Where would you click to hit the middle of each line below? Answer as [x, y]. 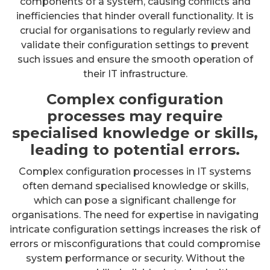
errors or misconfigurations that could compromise [135, 243]
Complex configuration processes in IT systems [135, 171]
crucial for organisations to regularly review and [135, 30]
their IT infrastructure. [135, 74]
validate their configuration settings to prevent [135, 45]
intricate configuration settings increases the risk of [135, 229]
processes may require [135, 116]
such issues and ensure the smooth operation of [135, 59]
